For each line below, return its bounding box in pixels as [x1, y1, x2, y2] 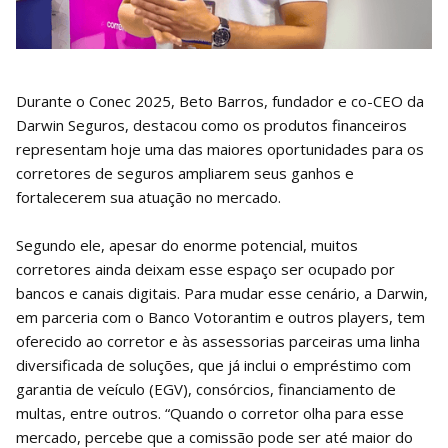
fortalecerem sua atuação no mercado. [16, 186, 281, 207]
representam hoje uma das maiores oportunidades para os [16, 138, 424, 159]
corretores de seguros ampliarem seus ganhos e [16, 162, 354, 183]
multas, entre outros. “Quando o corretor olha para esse [16, 402, 404, 423]
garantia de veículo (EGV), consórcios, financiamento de [16, 378, 396, 399]
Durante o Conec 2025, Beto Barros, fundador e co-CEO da [16, 90, 424, 111]
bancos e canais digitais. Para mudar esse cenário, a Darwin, [16, 282, 428, 303]
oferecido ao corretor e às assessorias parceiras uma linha [16, 330, 420, 351]
